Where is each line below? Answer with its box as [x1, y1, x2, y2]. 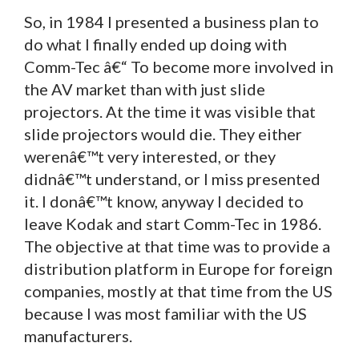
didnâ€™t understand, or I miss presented [24, 168, 321, 188]
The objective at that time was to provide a [24, 236, 330, 256]
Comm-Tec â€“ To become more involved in [24, 56, 333, 76]
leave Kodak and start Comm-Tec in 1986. [24, 213, 321, 233]
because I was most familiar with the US [24, 303, 307, 323]
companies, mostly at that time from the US [24, 280, 333, 301]
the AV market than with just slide [24, 79, 265, 99]
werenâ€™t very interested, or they [24, 146, 276, 166]
